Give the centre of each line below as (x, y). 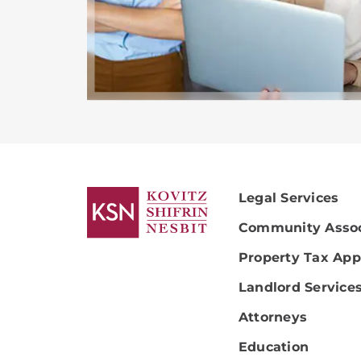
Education (274, 346)
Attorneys (273, 317)
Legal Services (288, 197)
